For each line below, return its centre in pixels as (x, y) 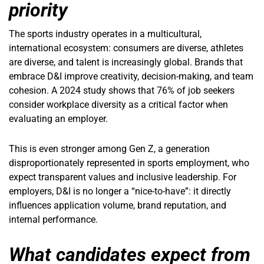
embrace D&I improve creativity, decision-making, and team (131, 77)
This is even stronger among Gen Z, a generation (109, 149)
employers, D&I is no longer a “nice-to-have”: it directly (120, 192)
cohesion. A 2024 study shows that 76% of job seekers (122, 91)
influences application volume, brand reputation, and (118, 206)
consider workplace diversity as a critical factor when (118, 105)
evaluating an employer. (58, 119)
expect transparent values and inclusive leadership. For (123, 177)
